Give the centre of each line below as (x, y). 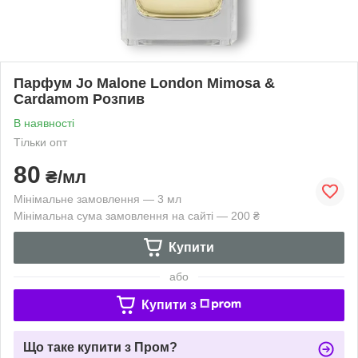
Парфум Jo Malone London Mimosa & (144, 83)
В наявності (44, 123)
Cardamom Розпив (79, 99)
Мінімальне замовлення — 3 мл (97, 199)
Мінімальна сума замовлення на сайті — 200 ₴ (137, 215)
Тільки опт (40, 142)
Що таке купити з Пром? (100, 347)
